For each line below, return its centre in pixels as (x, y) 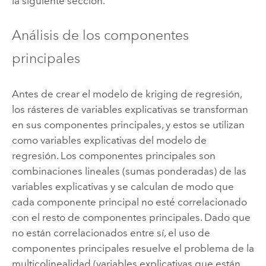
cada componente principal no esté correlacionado (129, 202)
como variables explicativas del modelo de (109, 140)
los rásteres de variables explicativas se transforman (130, 109)
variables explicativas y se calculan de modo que (123, 186)
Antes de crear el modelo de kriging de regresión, (126, 94)
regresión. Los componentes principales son (113, 155)
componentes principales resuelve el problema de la (133, 248)
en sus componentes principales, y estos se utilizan (128, 124)
